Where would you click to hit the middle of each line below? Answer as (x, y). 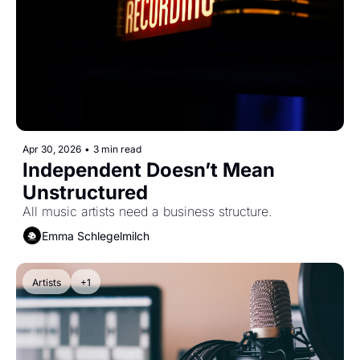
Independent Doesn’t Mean (149, 170)
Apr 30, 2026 (52, 149)
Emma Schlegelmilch (96, 235)
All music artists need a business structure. (147, 212)
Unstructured (85, 193)
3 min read (117, 149)
